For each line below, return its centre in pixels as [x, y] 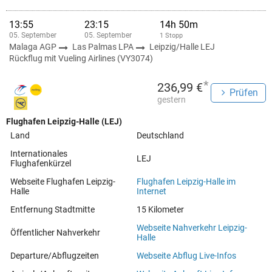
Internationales [39, 154]
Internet [151, 191]
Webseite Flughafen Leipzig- [63, 182]
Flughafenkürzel [41, 163]
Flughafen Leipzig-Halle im [186, 182]
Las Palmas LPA [104, 47]
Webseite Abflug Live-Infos [186, 256]
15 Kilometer [160, 209]
